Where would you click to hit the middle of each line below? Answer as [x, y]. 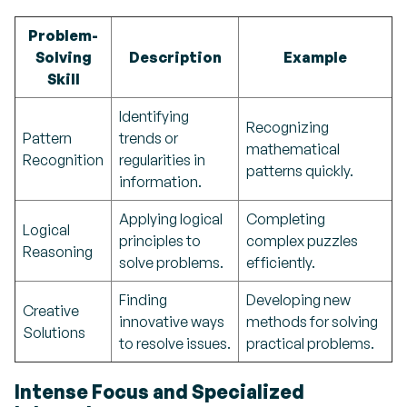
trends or [149, 138]
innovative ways [172, 322]
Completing [286, 219]
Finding [143, 300]
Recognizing [288, 127]
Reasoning [58, 252]
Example [315, 57]
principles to [160, 241]
